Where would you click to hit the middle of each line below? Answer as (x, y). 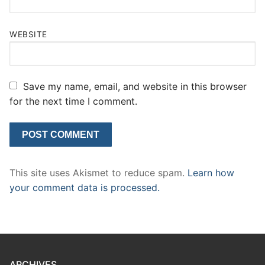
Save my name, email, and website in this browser (135, 87)
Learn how (211, 173)
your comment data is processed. (85, 188)
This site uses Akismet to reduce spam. (98, 173)
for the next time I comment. (73, 101)
